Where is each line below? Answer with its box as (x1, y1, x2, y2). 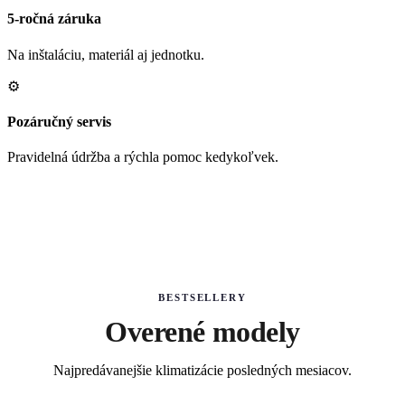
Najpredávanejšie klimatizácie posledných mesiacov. (53, 363, 352, 379)
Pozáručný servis (7, 113, 111, 129)
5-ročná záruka (7, 11, 101, 27)
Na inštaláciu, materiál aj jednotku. (7, 46, 204, 62)
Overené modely (105, 316, 300, 349)
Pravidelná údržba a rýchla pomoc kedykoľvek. (7, 149, 278, 165)
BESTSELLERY (157, 292, 248, 304)
